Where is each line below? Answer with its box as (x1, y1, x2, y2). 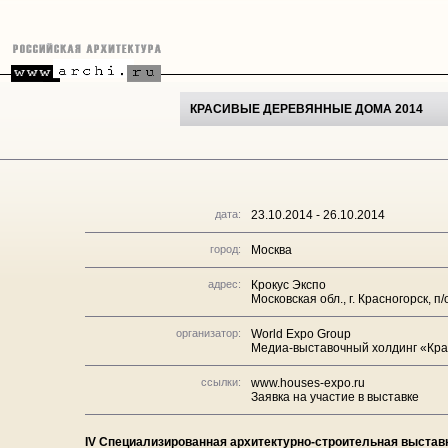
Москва (251, 243, 292, 257)
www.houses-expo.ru (251, 376, 365, 390)
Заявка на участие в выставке (251, 390, 419, 404)
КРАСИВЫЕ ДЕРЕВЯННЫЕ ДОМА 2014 (190, 102, 423, 116)
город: (210, 243, 241, 255)
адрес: (208, 278, 241, 290)
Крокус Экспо (251, 278, 326, 292)
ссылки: (201, 376, 241, 388)
